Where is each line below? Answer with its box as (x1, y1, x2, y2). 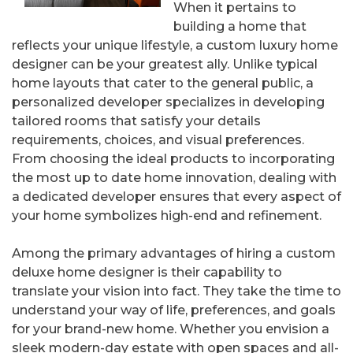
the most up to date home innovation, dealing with (12, 170, 336, 186)
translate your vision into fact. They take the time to (12, 284, 341, 299)
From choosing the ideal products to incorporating (12, 151, 335, 167)
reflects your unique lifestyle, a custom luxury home (12, 38, 338, 54)
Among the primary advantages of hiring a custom (12, 246, 336, 262)
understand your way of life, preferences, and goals (12, 303, 336, 318)
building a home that (173, 19, 307, 35)
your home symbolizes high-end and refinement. (12, 208, 321, 224)
